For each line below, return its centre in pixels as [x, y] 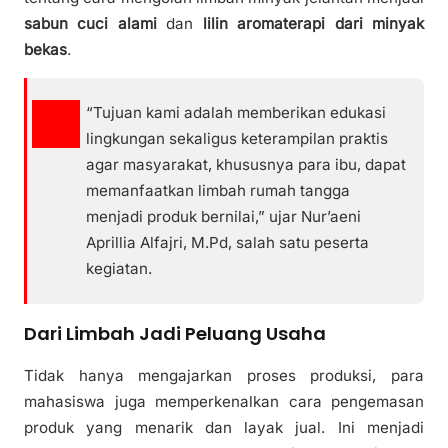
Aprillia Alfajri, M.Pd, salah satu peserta [228, 242]
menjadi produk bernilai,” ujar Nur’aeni [224, 216]
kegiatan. [119, 268]
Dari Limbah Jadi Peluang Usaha [175, 333]
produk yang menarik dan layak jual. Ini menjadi [224, 427]
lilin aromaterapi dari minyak [313, 23]
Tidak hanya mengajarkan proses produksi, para [224, 375]
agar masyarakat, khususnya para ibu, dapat [246, 164]
